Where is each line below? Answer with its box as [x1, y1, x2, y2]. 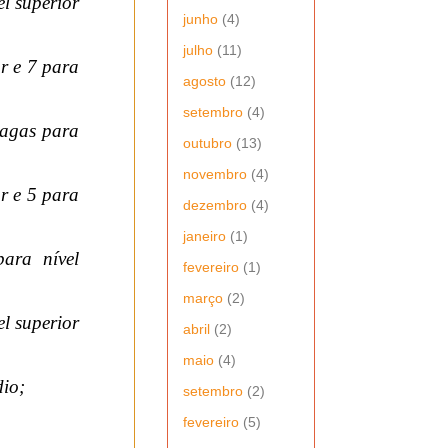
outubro [183, 134, 232, 151]
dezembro [183, 196, 247, 213]
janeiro [183, 227, 226, 244]
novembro [183, 165, 247, 182]
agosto [183, 72, 226, 89]
